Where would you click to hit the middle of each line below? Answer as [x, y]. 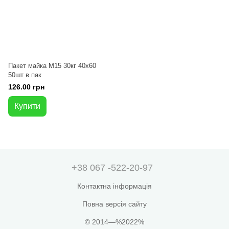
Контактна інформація [114, 186]
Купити [27, 106]
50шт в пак [25, 75]
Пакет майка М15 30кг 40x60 [52, 66]
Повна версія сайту [114, 204]
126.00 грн [26, 87]
